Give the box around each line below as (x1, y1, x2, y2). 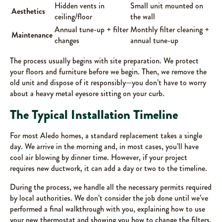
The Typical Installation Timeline (10, 106, 178, 124)
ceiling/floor (55, 11, 92, 23)
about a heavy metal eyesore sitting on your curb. (10, 88, 165, 100)
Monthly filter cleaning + (130, 24, 209, 36)
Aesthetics (11, 5, 45, 17)
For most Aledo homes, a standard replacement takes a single (10, 130, 202, 142)
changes (55, 35, 79, 47)
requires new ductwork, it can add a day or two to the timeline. (10, 163, 207, 174)
